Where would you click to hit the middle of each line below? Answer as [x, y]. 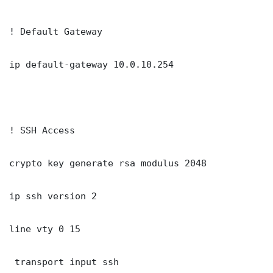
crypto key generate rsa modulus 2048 [108, 163]
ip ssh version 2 [53, 196]
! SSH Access [42, 130]
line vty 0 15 [45, 229]
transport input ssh [64, 262]
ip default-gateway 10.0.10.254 [91, 65]
